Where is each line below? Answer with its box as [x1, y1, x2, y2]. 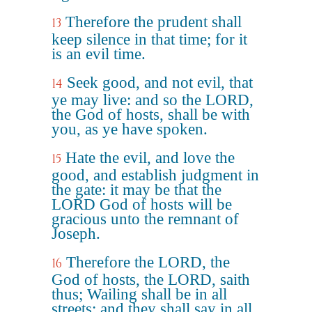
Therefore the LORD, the [66, 253, 230, 271]
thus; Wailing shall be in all [52, 286, 227, 303]
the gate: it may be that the [52, 181, 221, 198]
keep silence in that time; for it [52, 31, 247, 48]
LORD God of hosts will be [52, 196, 232, 213]
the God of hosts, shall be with [52, 106, 250, 123]
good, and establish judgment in [52, 166, 259, 184]
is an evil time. [52, 45, 146, 63]
